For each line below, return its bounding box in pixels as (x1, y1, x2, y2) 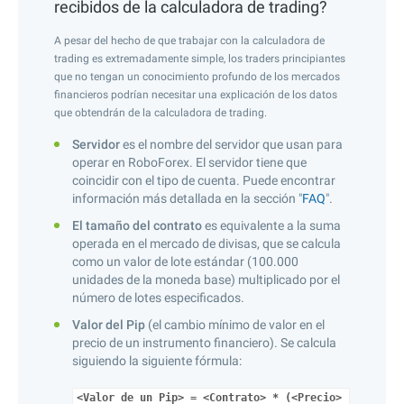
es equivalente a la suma (202, 218, 341, 233)
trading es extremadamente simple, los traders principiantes (54, 52, 345, 65)
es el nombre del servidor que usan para (120, 137, 343, 151)
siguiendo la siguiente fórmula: (72, 353, 242, 368)
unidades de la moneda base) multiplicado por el (72, 272, 340, 287)
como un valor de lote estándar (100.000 (72, 254, 298, 269)
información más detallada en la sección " (72, 191, 302, 206)
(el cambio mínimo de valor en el (145, 317, 325, 332)
